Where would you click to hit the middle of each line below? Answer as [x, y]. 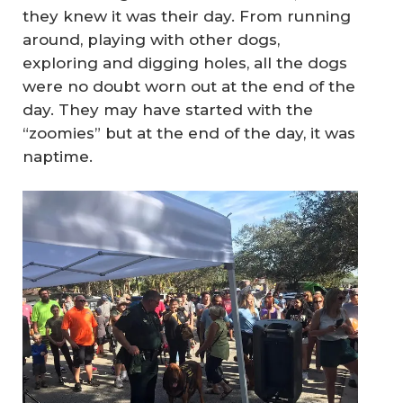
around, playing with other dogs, [151, 39]
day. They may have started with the [168, 109]
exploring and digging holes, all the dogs [185, 63]
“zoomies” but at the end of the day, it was [189, 133]
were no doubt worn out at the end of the [189, 86]
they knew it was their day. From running [187, 16]
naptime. [58, 156]
